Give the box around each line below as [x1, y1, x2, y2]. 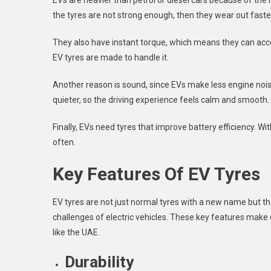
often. [53, 137, 76, 147]
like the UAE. [53, 227, 100, 237]
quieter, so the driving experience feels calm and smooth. [53, 95, 269, 105]
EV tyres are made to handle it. [53, 53, 169, 62]
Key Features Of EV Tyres [53, 163, 260, 184]
